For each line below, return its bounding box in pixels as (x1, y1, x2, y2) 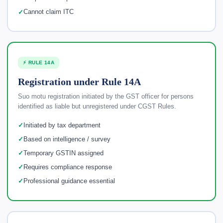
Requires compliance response (23, 163, 112, 171)
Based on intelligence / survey (23, 135, 111, 143)
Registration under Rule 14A (18, 76, 141, 87)
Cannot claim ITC (23, 8, 74, 15)
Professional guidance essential (23, 177, 115, 185)
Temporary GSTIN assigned (23, 149, 104, 157)
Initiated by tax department (23, 121, 101, 129)
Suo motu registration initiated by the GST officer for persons (18, 93, 194, 100)
